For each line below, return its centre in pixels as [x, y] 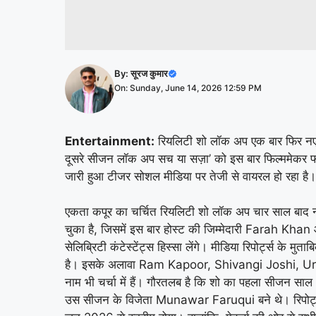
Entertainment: [110, 141]
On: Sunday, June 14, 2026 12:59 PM [188, 87]
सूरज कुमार [149, 73]
